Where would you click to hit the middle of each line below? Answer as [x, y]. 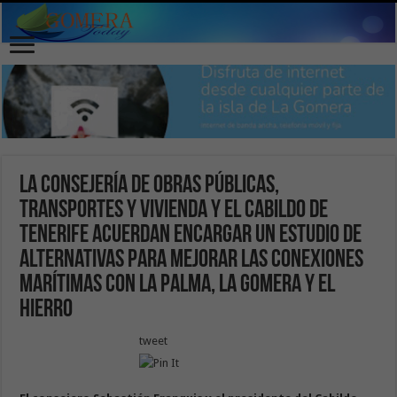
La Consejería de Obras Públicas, [150, 186]
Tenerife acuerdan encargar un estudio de [191, 235]
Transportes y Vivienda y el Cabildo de [174, 210]
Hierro [47, 310]
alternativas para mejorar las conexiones [192, 260]
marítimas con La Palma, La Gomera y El [178, 285]
